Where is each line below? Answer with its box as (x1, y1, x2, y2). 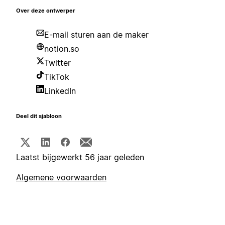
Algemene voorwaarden (16, 172, 106, 183)
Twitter (44, 58, 71, 68)
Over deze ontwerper (16, 8, 75, 15)
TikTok (44, 72, 69, 82)
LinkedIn (44, 86, 76, 96)
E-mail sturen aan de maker (44, 30, 149, 40)
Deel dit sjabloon (16, 113, 62, 120)
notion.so (44, 44, 79, 54)
